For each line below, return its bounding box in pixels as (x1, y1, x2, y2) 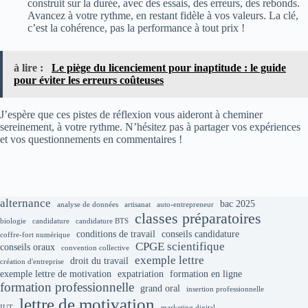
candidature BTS (76, 217, 129, 225)
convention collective (61, 244, 129, 252)
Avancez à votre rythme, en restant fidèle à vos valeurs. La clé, (27, 9, 298, 21)
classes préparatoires (135, 210, 261, 227)
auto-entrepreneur (157, 201, 214, 208)
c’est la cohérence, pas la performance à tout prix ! (27, 21, 245, 34)
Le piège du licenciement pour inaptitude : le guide (52, 61, 286, 74)
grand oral (140, 283, 180, 294)
